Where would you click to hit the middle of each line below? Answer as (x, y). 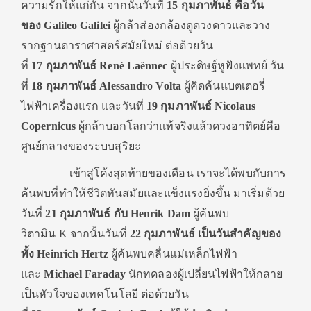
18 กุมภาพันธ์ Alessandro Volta (106, 86)
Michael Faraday (85, 274)
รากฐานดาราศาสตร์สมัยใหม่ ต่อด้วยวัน (117, 45)
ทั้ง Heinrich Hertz (65, 254)
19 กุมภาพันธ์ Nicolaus (201, 106)
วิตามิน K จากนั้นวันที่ (75, 234)
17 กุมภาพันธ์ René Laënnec (100, 66)
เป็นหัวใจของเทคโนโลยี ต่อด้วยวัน (105, 294)
